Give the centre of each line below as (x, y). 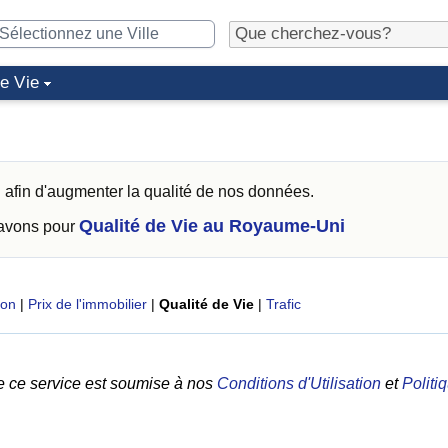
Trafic (283, 304)
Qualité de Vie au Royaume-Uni (212, 226)
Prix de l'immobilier (87, 304)
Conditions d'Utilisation (299, 383)
